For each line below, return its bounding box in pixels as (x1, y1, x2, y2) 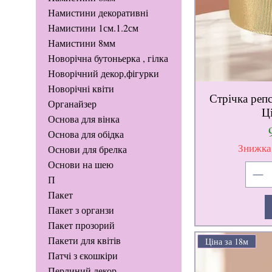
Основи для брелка (47, 143, 127, 156)
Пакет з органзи (47, 203, 114, 217)
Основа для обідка (47, 127, 124, 141)
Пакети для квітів (47, 234, 121, 247)
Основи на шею (47, 158, 114, 171)
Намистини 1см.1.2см (47, 21, 138, 35)
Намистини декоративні (47, 6, 148, 19)
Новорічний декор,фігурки (47, 67, 159, 80)
